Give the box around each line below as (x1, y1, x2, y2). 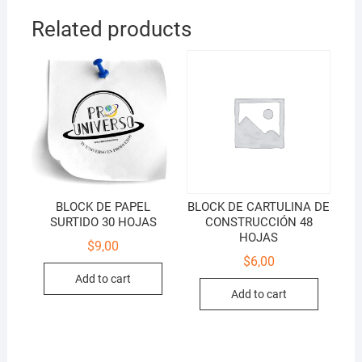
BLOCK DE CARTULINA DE (187, 200, 330, 215)
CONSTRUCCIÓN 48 (204, 215, 313, 230)
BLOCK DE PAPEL (56, 200, 151, 215)
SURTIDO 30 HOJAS (49, 215, 157, 230)
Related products (31, 17, 192, 42)
